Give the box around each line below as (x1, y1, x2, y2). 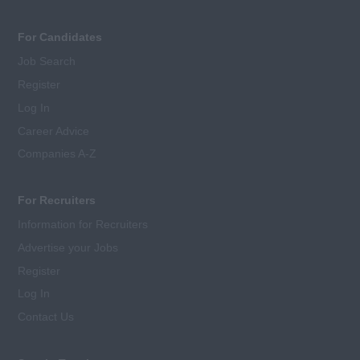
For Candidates (18, 31, 103, 44)
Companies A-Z (18, 147, 97, 161)
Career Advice (18, 124, 90, 137)
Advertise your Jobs (18, 240, 119, 254)
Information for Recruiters (18, 218, 149, 231)
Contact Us (18, 310, 75, 324)
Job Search (18, 55, 76, 68)
